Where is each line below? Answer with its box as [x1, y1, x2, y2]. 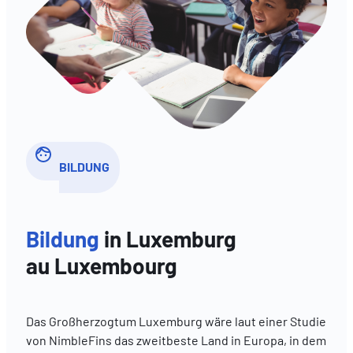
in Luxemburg [103, 225, 236, 253]
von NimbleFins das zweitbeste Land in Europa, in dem [25, 332, 326, 347]
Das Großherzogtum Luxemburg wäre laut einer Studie [25, 313, 326, 329]
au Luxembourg [25, 252, 177, 280]
